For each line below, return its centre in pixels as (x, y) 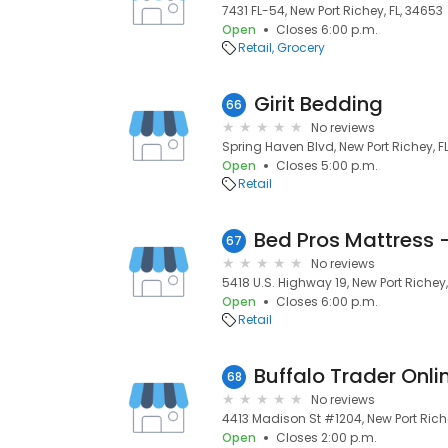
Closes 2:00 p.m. (326, 437)
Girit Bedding (318, 104)
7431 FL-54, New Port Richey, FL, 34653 (332, 10)
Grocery (301, 47)
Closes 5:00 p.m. (327, 165)
